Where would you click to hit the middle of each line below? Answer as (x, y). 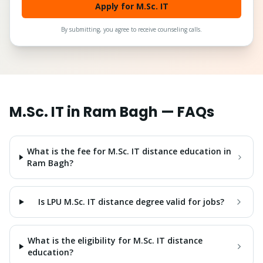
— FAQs (186, 112)
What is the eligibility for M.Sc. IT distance (115, 240)
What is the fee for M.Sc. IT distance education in (129, 151)
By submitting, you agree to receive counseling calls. (131, 29)
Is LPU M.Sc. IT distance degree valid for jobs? (131, 202)
